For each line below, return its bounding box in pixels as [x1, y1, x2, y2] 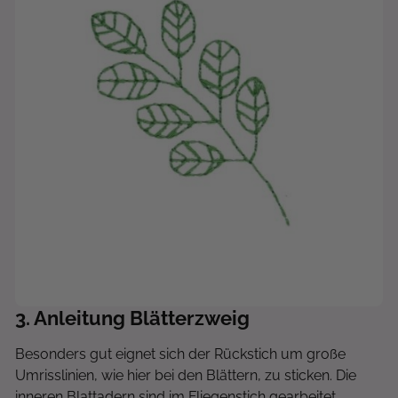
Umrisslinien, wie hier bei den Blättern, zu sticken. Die [15, 367, 356, 384]
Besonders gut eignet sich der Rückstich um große [15, 346, 346, 362]
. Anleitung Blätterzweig [26, 306, 250, 330]
